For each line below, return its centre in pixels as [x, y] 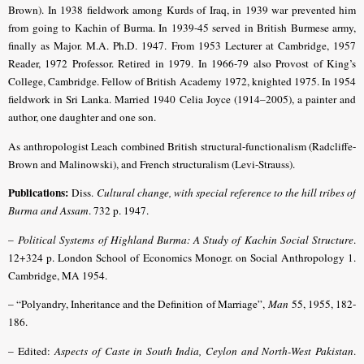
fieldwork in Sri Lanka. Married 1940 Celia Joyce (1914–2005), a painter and [182, 100]
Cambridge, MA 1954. [58, 275]
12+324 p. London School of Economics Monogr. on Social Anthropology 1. [182, 257]
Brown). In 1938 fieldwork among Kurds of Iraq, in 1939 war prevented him [182, 10]
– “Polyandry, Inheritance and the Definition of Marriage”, [138, 304]
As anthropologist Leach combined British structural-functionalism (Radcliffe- [182, 146]
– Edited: [32, 351]
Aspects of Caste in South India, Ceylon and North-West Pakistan [204, 351]
